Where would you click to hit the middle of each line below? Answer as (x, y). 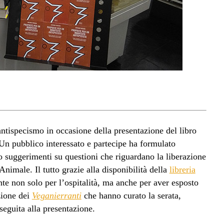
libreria (182, 169)
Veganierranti (56, 195)
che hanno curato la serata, (131, 195)
